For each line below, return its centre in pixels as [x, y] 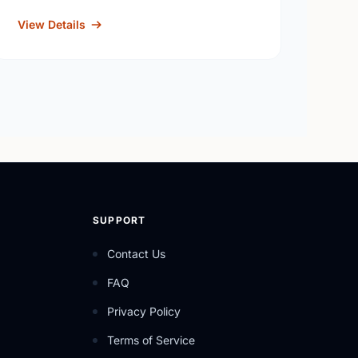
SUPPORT [119, 220]
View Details [52, 24]
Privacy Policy [144, 311]
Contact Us [136, 254]
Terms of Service [151, 340]
